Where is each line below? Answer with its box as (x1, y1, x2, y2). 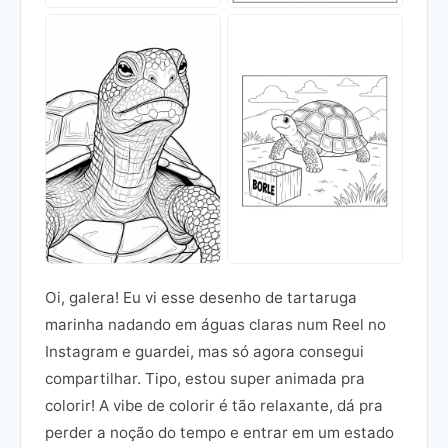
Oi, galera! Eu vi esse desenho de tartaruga (45, 288, 357, 308)
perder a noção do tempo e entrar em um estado (45, 423, 394, 443)
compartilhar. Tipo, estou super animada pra (45, 369, 365, 389)
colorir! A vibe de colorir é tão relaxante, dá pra (45, 396, 383, 416)
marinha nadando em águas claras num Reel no (45, 315, 386, 335)
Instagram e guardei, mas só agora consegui (45, 342, 364, 362)
